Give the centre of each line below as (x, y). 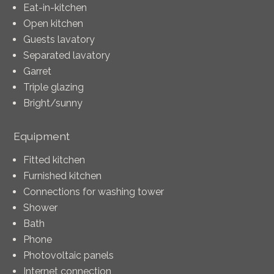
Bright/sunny (53, 103)
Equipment (42, 136)
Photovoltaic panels (69, 256)
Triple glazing (54, 87)
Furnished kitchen (63, 176)
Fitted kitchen (54, 160)
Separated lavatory (67, 55)
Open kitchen (54, 23)
